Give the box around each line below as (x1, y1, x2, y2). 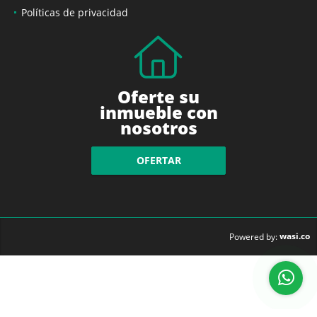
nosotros (120, 115, 197, 139)
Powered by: (229, 230, 277, 243)
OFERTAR (136, 154, 181, 168)
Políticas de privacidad (21, 5, 128, 19)
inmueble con (99, 100, 218, 124)
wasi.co (279, 229, 310, 242)
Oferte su (117, 84, 200, 108)
